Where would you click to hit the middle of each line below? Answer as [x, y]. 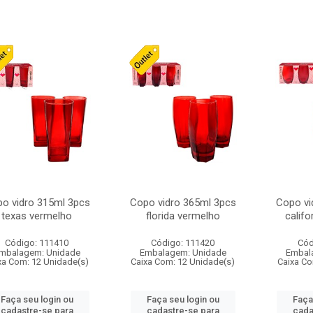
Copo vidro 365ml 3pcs [183, 203]
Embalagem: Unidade [183, 253]
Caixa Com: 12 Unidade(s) [183, 262]
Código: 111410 [37, 243]
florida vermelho [183, 216]
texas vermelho [37, 216]
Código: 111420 [183, 243]
